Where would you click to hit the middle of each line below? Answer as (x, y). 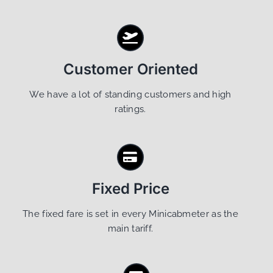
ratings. (130, 109)
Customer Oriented (130, 69)
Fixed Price (130, 189)
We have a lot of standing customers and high (130, 95)
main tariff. (130, 229)
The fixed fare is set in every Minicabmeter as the (130, 214)
